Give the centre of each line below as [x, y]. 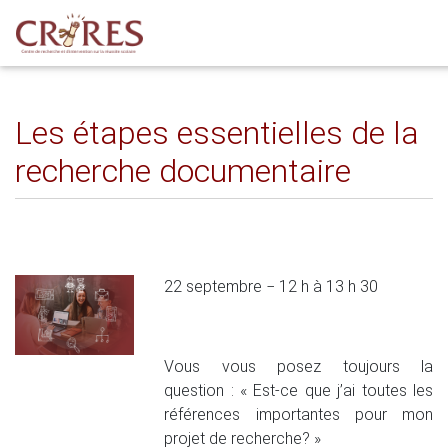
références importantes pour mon [298, 414]
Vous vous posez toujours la [298, 366]
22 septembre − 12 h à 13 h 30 [271, 286]
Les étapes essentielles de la [217, 133]
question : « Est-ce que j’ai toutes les [298, 390]
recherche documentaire [183, 171]
